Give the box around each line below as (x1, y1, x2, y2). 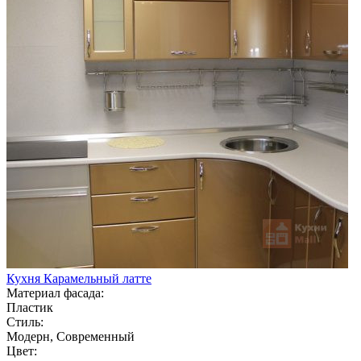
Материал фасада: (6, 285, 104, 300)
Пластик (6, 300, 53, 314)
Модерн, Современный (6, 329, 135, 343)
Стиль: (6, 314, 44, 329)
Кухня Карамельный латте (6, 271, 151, 285)
